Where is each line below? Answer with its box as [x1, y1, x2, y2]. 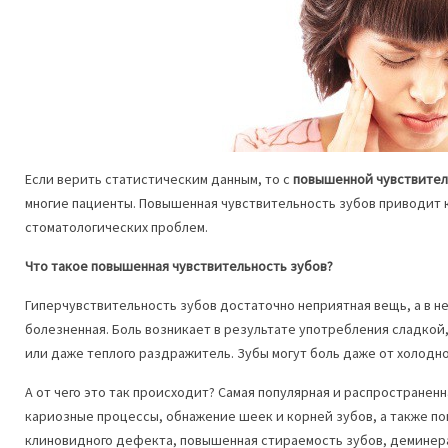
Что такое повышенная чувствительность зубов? [25, 257, 333, 275]
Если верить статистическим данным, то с [25, 170, 293, 188]
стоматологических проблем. [25, 218, 208, 236]
